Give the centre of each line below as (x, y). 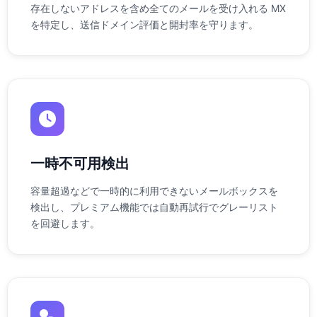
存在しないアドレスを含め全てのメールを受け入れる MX (158, 8)
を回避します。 (65, 223)
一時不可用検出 (80, 163)
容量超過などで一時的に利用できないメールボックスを (154, 190)
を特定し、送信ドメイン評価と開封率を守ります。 (144, 24)
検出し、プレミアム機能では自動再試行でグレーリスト (154, 207)
